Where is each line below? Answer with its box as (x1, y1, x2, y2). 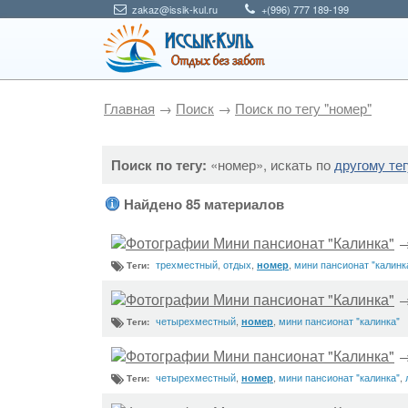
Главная (104, 98, 155, 117)
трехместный (156, 257, 218, 271)
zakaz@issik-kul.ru (132, 2, 218, 16)
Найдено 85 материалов (124, 194, 284, 214)
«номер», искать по (207, 155, 334, 174)
